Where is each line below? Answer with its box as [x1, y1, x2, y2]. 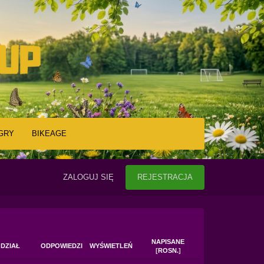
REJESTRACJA [137, 173, 193, 181]
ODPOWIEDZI [40, 242, 82, 249]
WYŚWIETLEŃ [89, 242, 133, 249]
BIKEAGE [31, 129, 67, 138]
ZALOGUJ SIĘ [63, 173, 114, 181]
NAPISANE [151, 238, 185, 245]
